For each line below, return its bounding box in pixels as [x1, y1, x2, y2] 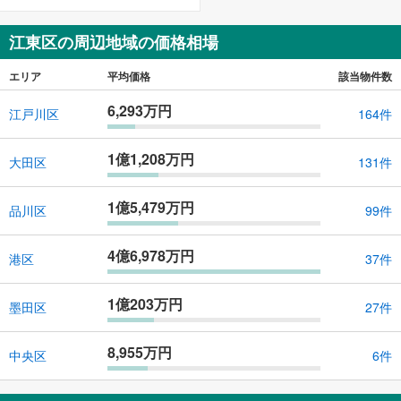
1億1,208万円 [107, 148, 194, 169]
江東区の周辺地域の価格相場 [9, 30, 218, 54]
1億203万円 [107, 293, 183, 314]
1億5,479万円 [107, 196, 194, 218]
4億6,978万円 [107, 244, 194, 266]
